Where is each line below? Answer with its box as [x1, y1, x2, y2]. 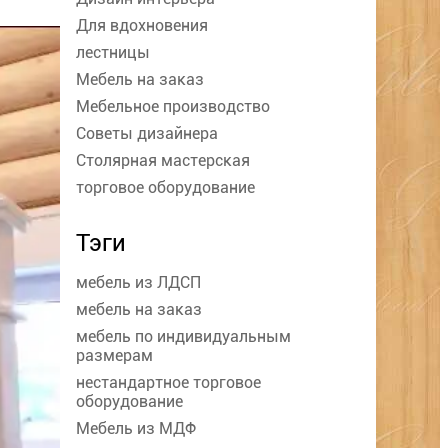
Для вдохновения [76, 16, 208, 36]
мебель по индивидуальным [76, 327, 291, 347]
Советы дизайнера [76, 124, 218, 144]
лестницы [76, 43, 150, 63]
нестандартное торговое [76, 373, 261, 393]
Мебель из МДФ [76, 419, 196, 439]
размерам [76, 346, 153, 366]
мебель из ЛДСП [76, 273, 201, 293]
